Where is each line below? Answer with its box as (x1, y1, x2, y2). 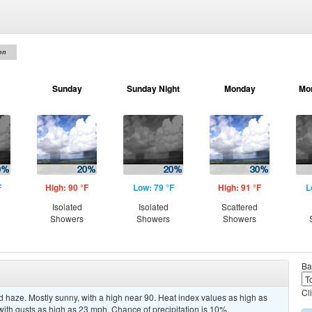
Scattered (221, 201, 258, 212)
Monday (224, 82, 256, 95)
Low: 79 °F (132, 181, 174, 194)
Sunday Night (127, 82, 180, 95)
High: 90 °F (45, 181, 88, 194)
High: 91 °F (218, 181, 261, 194)
